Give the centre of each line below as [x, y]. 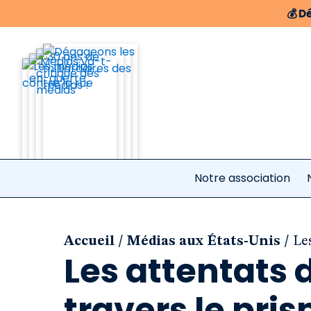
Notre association [242, 178]
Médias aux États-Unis [204, 242]
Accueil [89, 242]
